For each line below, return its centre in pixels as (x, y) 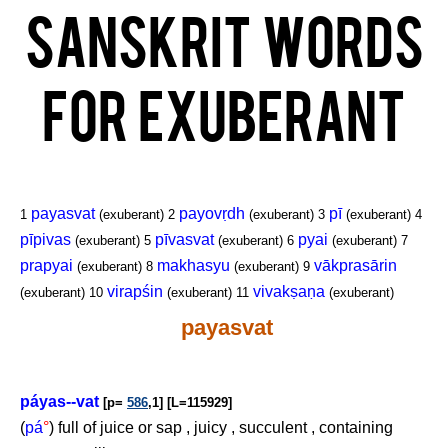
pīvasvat (184, 239)
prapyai (46, 265)
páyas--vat (59, 401)
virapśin (135, 291)
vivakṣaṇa (289, 291)
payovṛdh (212, 213)
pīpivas (45, 239)
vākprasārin (355, 265)
